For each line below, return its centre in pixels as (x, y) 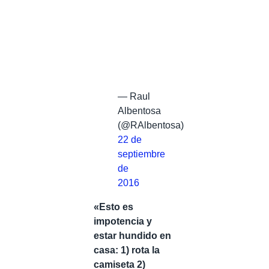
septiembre (141, 154)
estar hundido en (132, 236)
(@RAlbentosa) (151, 125)
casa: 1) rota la (127, 250)
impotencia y (123, 221)
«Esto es (113, 207)
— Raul (134, 96)
